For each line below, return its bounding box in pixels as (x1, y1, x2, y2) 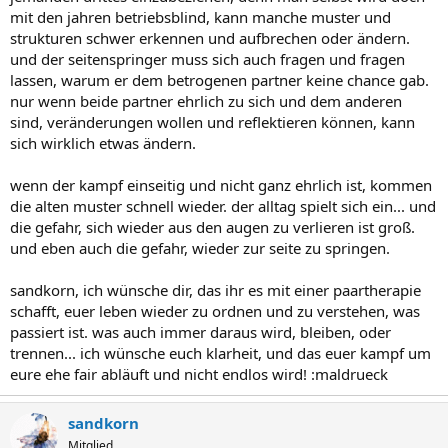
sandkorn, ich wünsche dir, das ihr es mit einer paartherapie (10, 280, 421, 300)
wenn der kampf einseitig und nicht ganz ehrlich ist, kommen (10, 175, 432, 195)
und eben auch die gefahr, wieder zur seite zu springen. (10, 238, 390, 258)
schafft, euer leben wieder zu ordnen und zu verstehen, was (10, 301, 420, 321)
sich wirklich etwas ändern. (10, 133, 196, 153)
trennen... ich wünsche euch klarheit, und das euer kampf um (10, 343, 431, 363)
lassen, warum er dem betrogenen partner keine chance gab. (10, 70, 429, 90)
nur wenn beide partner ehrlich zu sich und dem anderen (10, 91, 402, 111)
